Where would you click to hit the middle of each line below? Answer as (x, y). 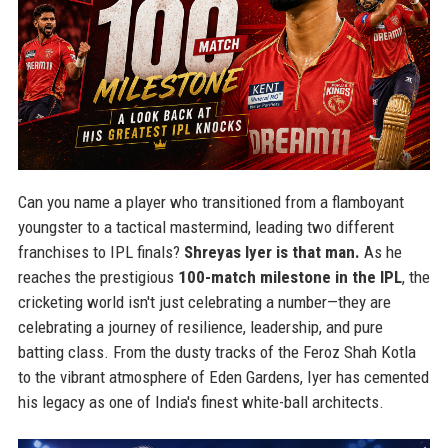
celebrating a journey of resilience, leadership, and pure (200, 327)
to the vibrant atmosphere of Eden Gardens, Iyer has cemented (223, 377)
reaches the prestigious (97, 277)
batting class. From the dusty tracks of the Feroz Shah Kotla (216, 352)
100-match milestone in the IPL (289, 277)
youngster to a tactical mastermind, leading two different (205, 227)
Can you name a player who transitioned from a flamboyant (210, 202)
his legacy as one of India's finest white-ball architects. (200, 402)
